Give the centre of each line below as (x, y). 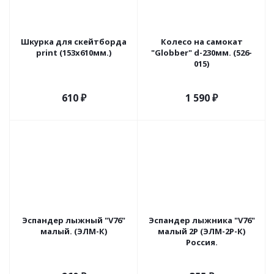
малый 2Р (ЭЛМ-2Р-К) (202, 231)
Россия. (202, 242)
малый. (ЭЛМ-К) (74, 231)
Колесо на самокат (202, 42)
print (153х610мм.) (74, 53)
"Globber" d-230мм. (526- (202, 53)
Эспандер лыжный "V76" (74, 220)
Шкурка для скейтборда (74, 42)
